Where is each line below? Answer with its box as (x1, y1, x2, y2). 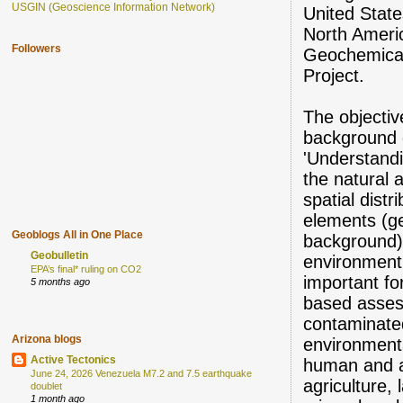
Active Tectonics (31, 354, 116, 366)
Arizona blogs (12, 333, 82, 346)
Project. (303, 66, 365, 85)
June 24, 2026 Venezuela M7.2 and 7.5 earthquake (31, 368, 252, 380)
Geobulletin (31, 248, 88, 261)
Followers (12, 42, 61, 56)
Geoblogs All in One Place (12, 228, 143, 241)
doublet (31, 381, 62, 392)
